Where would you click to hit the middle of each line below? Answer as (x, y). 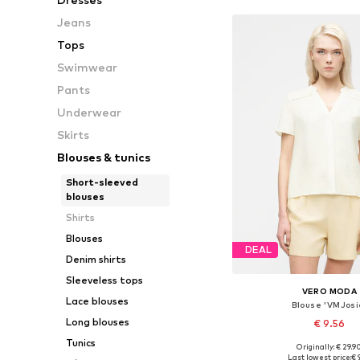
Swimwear (88, 67)
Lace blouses (97, 301)
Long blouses (97, 322)
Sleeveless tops (104, 280)
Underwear (90, 112)
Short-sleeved (102, 182)
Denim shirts (96, 259)
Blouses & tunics (104, 157)
